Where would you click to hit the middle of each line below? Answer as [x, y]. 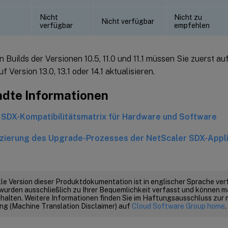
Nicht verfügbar [128, 21]
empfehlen [192, 25]
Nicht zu [188, 17]
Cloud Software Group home [178, 206]
